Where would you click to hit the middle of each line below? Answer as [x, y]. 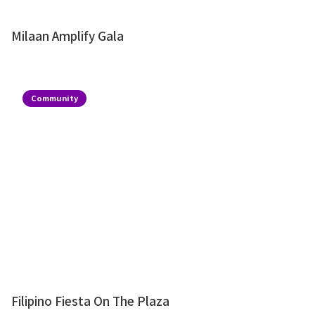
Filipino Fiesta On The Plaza [90, 301]
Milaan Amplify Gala [67, 36]
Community [54, 98]
